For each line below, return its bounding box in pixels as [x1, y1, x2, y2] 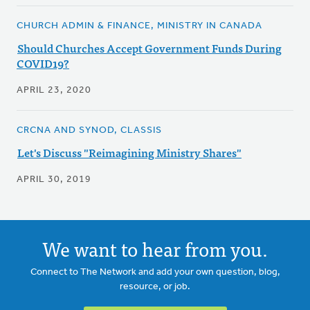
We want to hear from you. [42, 232, 268, 265]
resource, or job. [120, 282, 190, 293]
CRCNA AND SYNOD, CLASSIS [17, 125, 162, 136]
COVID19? [17, 54, 69, 73]
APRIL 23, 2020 [17, 85, 91, 96]
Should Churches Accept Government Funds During [17, 39, 282, 57]
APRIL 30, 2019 [17, 174, 91, 185]
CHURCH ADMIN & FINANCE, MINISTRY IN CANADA [17, 21, 262, 32]
